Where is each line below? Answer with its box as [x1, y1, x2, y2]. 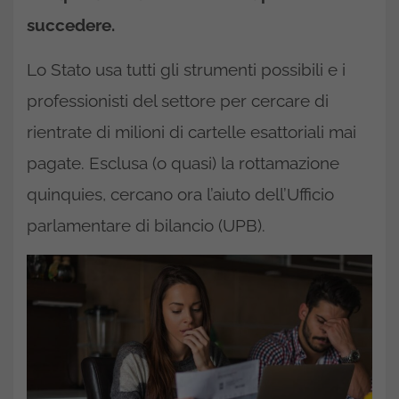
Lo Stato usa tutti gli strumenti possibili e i [27, 60, 346, 79]
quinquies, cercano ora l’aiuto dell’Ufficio [27, 184, 334, 204]
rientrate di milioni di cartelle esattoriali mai [27, 122, 356, 142]
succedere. [27, 15, 115, 35]
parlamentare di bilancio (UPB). [27, 216, 265, 235]
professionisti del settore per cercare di [27, 91, 329, 110]
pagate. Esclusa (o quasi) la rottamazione [27, 153, 339, 173]
